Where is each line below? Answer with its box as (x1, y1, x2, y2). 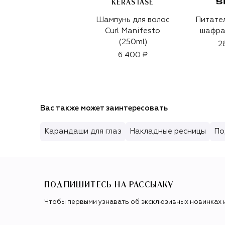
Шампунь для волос (95, 16, 170, 24)
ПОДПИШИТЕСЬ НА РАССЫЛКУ (44, 181, 174, 189)
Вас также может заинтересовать (40, 104, 168, 112)
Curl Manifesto (105, 27, 160, 35)
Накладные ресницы (130, 127, 206, 135)
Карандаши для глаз (44, 127, 122, 135)
